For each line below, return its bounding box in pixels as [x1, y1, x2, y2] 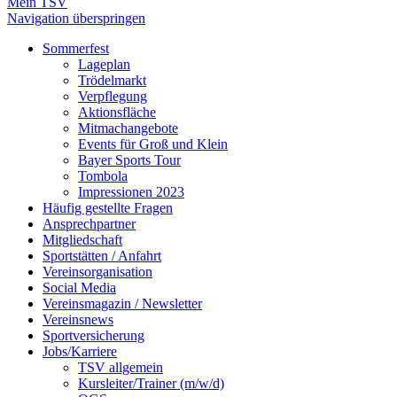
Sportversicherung [43, 328, 144, 344]
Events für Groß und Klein [78, 136, 228, 152]
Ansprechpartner [43, 216, 136, 232]
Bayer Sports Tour [78, 152, 181, 168]
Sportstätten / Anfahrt [43, 248, 161, 264]
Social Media [43, 280, 116, 296]
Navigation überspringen [7, 11, 145, 27]
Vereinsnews [43, 312, 113, 328]
